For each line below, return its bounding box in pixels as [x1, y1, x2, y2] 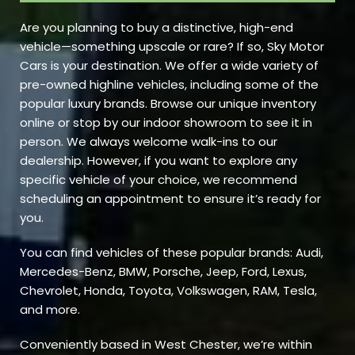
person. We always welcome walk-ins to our [20, 133, 277, 151]
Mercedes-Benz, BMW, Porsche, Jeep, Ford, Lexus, [20, 263, 307, 281]
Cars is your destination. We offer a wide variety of [20, 57, 319, 74]
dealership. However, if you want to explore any [20, 152, 297, 170]
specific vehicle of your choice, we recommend [20, 171, 297, 189]
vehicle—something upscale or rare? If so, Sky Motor [20, 38, 324, 55]
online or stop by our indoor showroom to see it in [20, 114, 312, 132]
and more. [20, 301, 80, 319]
